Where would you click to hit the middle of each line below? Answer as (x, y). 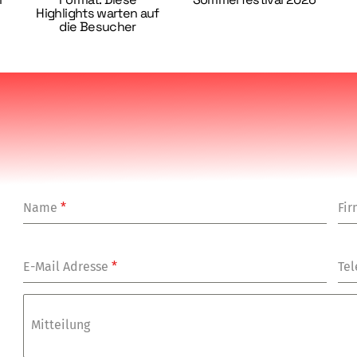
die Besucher (98, 27)
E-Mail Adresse (68, 267)
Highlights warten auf (98, 14)
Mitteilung (61, 325)
